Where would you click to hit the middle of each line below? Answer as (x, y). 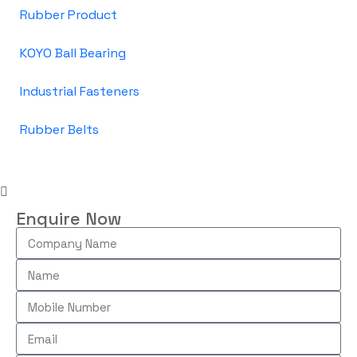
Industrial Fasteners (80, 91)
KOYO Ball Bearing (73, 53)
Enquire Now (69, 218)
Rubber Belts (59, 129)
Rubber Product (69, 15)
